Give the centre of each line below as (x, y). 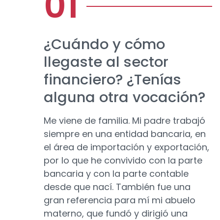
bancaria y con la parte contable (116, 174)
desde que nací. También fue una (117, 187)
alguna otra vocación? (124, 97)
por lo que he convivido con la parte (123, 161)
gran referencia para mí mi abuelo (120, 200)
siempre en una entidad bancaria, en (125, 134)
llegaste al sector (106, 62)
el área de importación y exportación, (126, 147)
